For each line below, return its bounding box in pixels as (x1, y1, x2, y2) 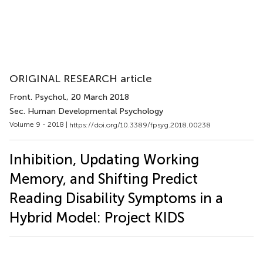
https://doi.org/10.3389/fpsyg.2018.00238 (69, 120, 211, 129)
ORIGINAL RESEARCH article (9, 72, 152, 85)
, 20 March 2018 (66, 92, 129, 102)
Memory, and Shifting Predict (9, 170, 198, 187)
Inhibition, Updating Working (9, 150, 199, 168)
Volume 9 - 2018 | (9, 120, 69, 129)
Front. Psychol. (9, 92, 66, 102)
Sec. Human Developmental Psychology (9, 106, 163, 116)
